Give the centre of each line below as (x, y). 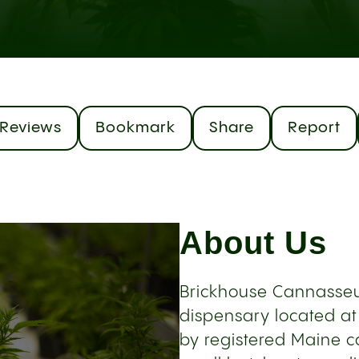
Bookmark (135, 128)
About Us (253, 243)
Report (314, 128)
